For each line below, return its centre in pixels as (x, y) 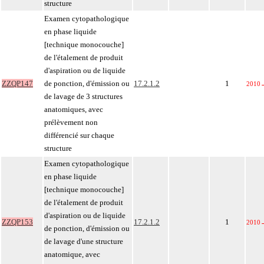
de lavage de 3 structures (83, 96)
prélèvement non (71, 122)
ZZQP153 (17, 222)
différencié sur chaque (79, 135)
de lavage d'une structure (84, 241)
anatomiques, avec (74, 109)
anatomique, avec (72, 254)
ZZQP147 (17, 83)
